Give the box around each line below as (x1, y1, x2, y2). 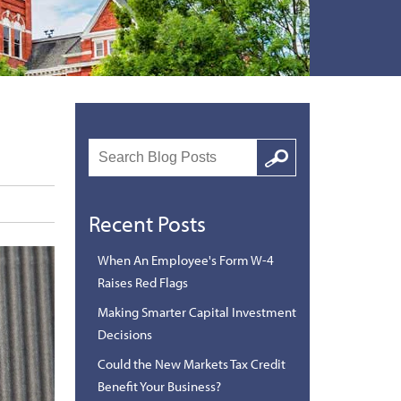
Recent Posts (88, 209, 206, 237)
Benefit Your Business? (97, 377, 221, 395)
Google (256, 158, 295, 175)
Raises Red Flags (97, 273, 188, 291)
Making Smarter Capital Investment (97, 303, 296, 320)
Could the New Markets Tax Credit (97, 354, 286, 372)
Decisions (97, 325, 152, 343)
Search (258, 140, 294, 157)
